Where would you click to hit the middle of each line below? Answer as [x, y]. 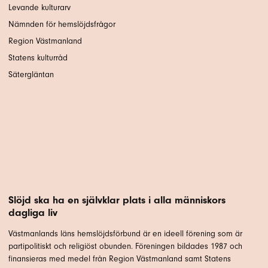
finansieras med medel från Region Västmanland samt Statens [120, 258]
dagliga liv [33, 212]
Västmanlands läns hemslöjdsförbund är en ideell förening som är [125, 233]
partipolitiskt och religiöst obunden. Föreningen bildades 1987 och [125, 246]
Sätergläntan [32, 74]
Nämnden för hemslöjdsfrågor [62, 24]
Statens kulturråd [38, 57]
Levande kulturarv [39, 7]
